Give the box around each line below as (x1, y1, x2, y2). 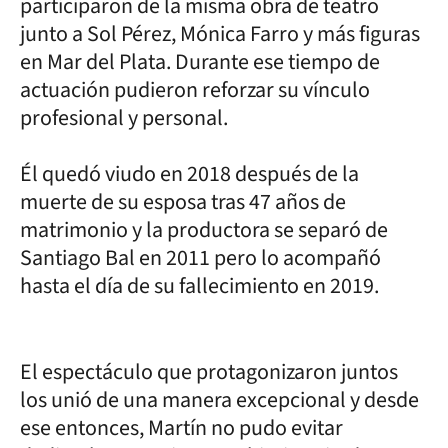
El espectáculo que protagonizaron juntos (20, 355, 398, 388)
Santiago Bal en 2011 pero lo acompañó (20, 241, 381, 274)
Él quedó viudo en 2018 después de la (20, 157, 359, 190)
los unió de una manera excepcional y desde (20, 383, 419, 416)
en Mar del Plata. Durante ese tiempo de (20, 45, 380, 78)
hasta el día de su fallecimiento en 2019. (20, 269, 379, 302)
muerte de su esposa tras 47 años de (20, 185, 346, 218)
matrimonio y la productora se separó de (20, 213, 388, 246)
